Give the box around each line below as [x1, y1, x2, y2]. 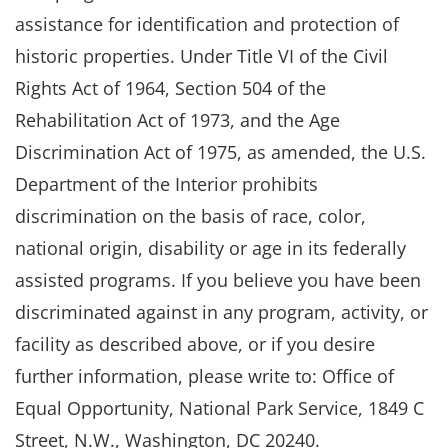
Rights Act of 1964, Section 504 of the [15, 76, 326, 100]
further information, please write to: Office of [15, 364, 394, 388]
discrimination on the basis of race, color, [15, 204, 366, 228]
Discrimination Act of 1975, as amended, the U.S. [15, 140, 426, 164]
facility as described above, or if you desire [15, 332, 375, 356]
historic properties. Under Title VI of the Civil [15, 44, 388, 68]
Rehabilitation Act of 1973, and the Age [15, 108, 340, 132]
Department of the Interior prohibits [15, 172, 318, 196]
